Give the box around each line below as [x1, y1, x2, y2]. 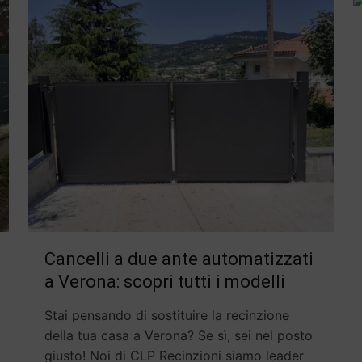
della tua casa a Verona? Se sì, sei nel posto [44, 327, 313, 344]
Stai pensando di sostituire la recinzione [44, 307, 289, 324]
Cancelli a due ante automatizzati [44, 249, 314, 270]
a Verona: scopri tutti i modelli [44, 271, 285, 293]
